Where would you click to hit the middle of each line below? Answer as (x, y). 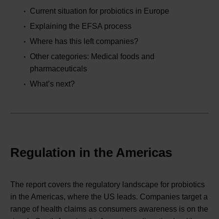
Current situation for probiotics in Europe (99, 11)
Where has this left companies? (84, 42)
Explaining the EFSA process (81, 26)
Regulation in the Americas (91, 152)
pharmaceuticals (58, 69)
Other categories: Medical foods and (92, 57)
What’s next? (52, 84)
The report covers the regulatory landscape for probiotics (108, 185)
